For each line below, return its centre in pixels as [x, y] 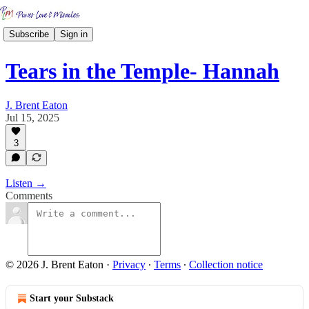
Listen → [26, 183]
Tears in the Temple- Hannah [142, 71]
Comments [29, 196]
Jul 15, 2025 [32, 117]
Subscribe [29, 34]
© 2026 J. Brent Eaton [54, 265]
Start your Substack [72, 298]
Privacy [129, 265]
